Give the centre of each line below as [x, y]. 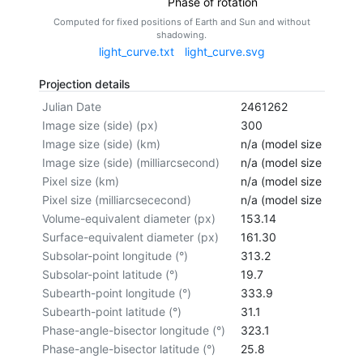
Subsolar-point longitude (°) [115, 255]
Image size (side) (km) [101, 143]
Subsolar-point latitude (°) [110, 274]
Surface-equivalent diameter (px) [130, 237]
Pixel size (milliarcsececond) [116, 199]
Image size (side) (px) [100, 125]
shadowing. [181, 35]
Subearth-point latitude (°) [111, 311]
